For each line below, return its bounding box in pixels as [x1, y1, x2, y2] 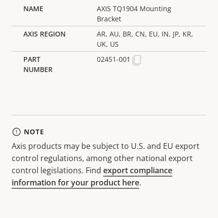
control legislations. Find [12, 164, 103, 176]
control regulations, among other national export [12, 152, 193, 163]
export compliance [103, 164, 172, 176]
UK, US [97, 39, 119, 49]
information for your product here [12, 177, 139, 188]
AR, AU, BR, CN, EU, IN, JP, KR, [97, 29, 194, 38]
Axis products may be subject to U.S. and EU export [12, 140, 200, 151]
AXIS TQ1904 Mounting [97, 3, 172, 13]
